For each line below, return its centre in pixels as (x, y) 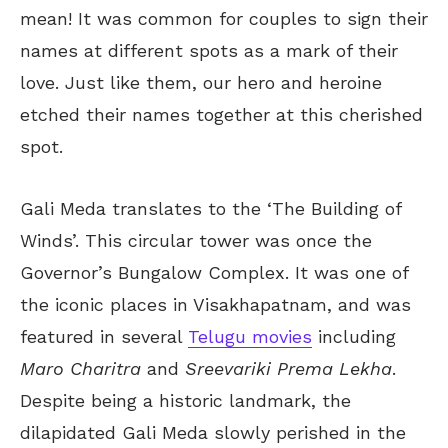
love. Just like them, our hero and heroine (201, 82)
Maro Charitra (80, 368)
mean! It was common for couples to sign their (224, 18)
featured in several (104, 336)
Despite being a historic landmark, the (185, 400)
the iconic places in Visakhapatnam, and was (215, 304)
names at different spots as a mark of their (209, 50)
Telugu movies (250, 336)
